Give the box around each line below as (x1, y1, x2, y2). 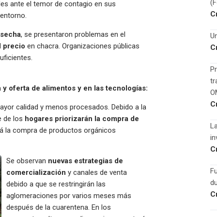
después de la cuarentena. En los (6, 203, 111, 212)
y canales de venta (66, 168, 127, 177)
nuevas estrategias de (48, 156, 123, 165)
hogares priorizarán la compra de (25, 114, 139, 123)
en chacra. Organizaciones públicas (25, 42, 139, 50)
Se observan (6, 156, 48, 165)
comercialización (6, 168, 66, 177)
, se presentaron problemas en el (21, 30, 125, 39)
